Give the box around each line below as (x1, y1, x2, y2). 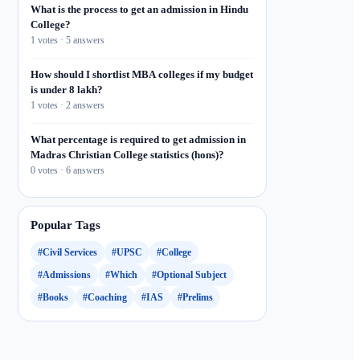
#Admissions (38, 268, 91, 280)
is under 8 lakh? (31, 84, 103, 96)
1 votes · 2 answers (31, 100, 104, 111)
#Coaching (83, 291, 127, 303)
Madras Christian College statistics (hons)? (31, 149, 224, 161)
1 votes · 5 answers (31, 35, 104, 46)
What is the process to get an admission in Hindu (31, 3, 248, 15)
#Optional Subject (152, 268, 227, 280)
